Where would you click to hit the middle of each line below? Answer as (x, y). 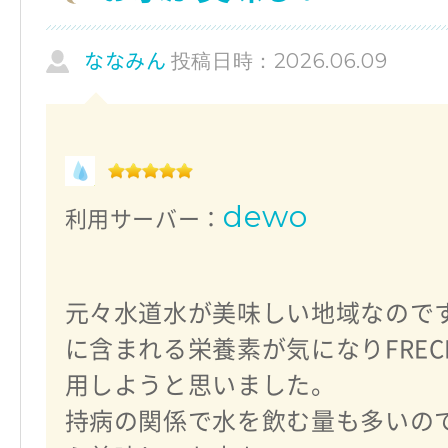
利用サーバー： (144, 219)
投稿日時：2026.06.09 (279, 60)
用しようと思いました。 (200, 385)
